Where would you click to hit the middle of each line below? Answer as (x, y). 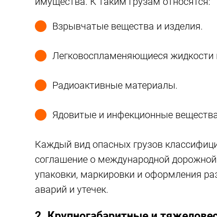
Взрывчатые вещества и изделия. (128, 26)
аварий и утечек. (72, 189)
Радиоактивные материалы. (115, 85)
